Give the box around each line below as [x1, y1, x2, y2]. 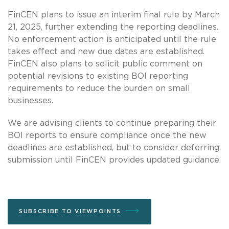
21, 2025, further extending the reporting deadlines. [8, 22, 218, 31]
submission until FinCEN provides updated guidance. [8, 155, 221, 164]
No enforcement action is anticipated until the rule [8, 35, 216, 43]
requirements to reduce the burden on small [8, 84, 190, 93]
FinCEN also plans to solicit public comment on [8, 59, 202, 68]
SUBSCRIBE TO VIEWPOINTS [19, 208, 121, 214]
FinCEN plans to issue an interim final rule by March [8, 10, 220, 19]
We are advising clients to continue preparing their [8, 119, 216, 127]
